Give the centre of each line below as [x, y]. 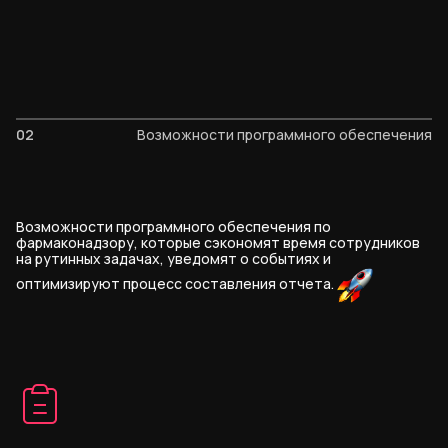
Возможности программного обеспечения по [173, 227]
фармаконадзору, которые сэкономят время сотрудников [218, 243]
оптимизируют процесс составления [147, 283]
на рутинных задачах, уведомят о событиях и [173, 259]
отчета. [308, 283]
